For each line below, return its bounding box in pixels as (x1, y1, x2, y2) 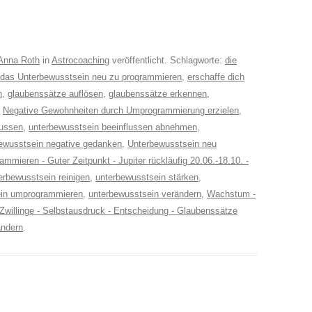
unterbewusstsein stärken (95, 172, 198, 182)
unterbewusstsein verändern (88, 189, 201, 199)
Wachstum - (207, 189, 256, 199)
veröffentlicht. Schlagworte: (109, 55, 225, 65)
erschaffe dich (187, 72, 244, 82)
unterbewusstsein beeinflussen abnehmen (29, 122, 197, 132)
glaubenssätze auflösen (8, 88, 103, 99)
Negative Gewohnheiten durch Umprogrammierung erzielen (3, 105, 239, 116)
